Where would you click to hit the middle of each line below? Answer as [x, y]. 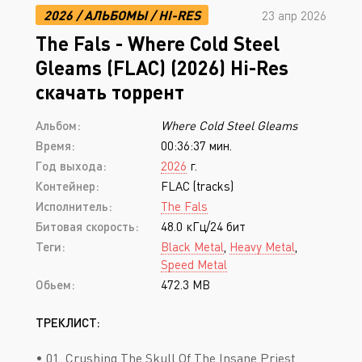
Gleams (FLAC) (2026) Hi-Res [162, 67]
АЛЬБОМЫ [116, 15]
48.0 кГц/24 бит [203, 226]
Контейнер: [67, 186]
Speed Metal [194, 264]
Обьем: [55, 284]
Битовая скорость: [87, 226]
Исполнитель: [74, 206]
